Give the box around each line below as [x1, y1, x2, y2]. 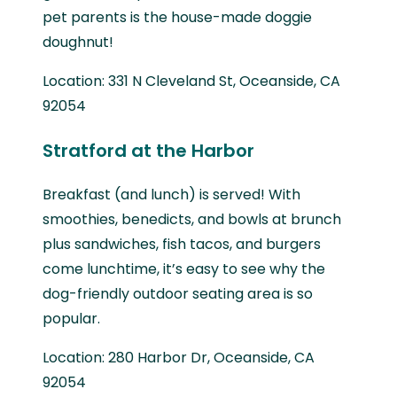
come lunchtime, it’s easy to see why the [43, 259, 325, 280]
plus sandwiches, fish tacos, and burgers [43, 234, 321, 255]
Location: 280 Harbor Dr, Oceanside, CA [43, 347, 315, 369]
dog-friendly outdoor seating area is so [43, 284, 313, 305]
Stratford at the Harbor [43, 138, 254, 164]
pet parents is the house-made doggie [43, 7, 312, 28]
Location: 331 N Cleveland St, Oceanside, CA [43, 71, 340, 92]
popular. [43, 308, 100, 330]
